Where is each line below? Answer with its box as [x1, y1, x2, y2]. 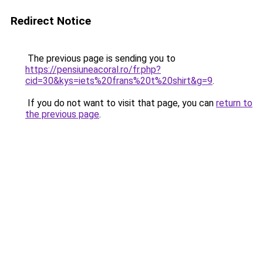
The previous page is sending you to [25, 53, 176, 64]
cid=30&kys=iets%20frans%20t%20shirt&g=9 [25, 75, 213, 86]
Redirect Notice [11, 14, 91, 28]
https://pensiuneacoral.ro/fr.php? [25, 64, 161, 75]
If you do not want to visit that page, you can [25, 97, 216, 109]
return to [216, 97, 252, 109]
